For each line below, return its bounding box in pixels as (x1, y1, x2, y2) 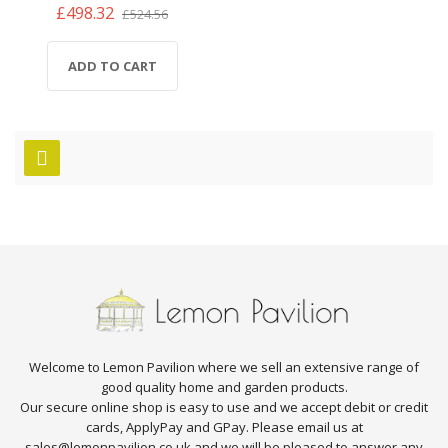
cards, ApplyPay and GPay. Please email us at (85, 418, 363, 437)
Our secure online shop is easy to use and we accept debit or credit (20, 398, 428, 417)
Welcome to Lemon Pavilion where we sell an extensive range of (29, 358, 419, 377)
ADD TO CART (67, 56, 157, 75)
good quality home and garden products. (100, 378, 348, 397)
